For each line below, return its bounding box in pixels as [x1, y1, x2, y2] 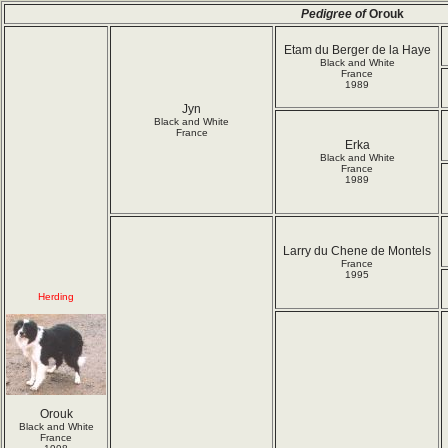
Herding [38, 291, 74, 302]
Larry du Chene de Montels [283, 244, 431, 258]
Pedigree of [301, 7, 369, 21]
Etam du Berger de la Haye [283, 43, 431, 57]
